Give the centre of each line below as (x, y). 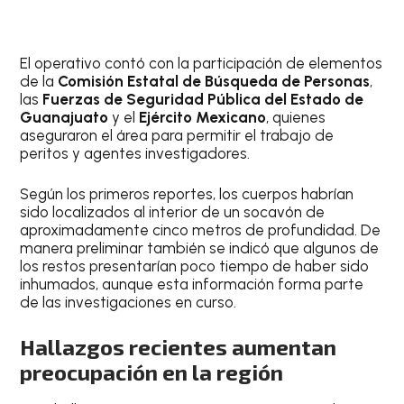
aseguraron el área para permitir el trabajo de (177, 135)
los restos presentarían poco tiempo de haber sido (195, 266)
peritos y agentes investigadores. (135, 153)
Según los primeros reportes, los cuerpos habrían (187, 194)
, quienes (296, 117)
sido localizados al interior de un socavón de (173, 212)
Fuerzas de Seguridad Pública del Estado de (203, 99)
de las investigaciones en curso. (129, 303)
